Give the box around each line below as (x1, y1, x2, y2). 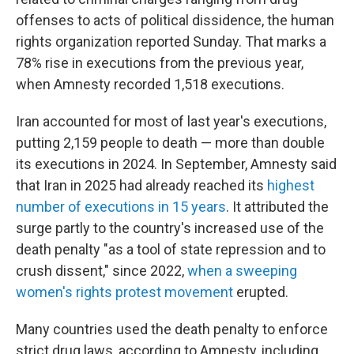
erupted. (233, 284, 288, 300)
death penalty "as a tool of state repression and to (16, 241, 326, 258)
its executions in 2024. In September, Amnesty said (16, 156, 337, 172)
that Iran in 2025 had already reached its (16, 177, 267, 194)
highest (267, 177, 314, 194)
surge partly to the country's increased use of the (16, 220, 324, 236)
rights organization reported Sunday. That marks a (16, 33, 326, 50)
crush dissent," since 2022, (16, 262, 187, 279)
